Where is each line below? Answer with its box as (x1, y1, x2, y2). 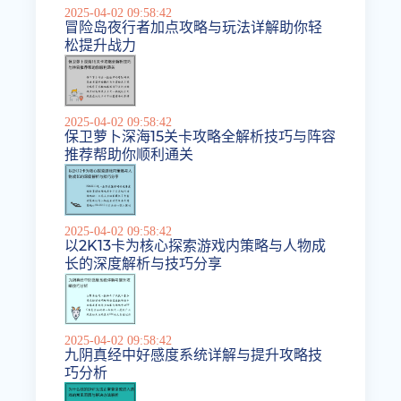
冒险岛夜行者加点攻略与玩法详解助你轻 (64, 19, 323, 37)
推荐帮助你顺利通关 (64, 146, 194, 164)
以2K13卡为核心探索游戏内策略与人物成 (64, 237, 327, 255)
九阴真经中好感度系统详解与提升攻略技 (64, 346, 323, 363)
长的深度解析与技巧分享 (64, 255, 223, 273)
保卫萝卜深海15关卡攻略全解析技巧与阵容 (64, 128, 337, 146)
